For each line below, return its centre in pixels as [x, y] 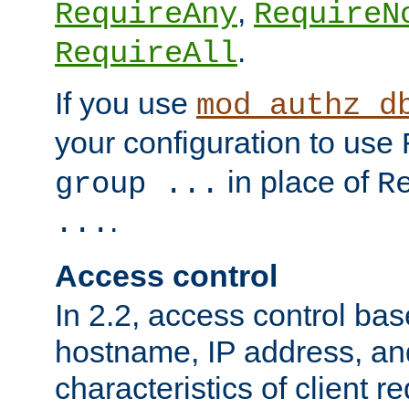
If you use [126, 104]
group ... [137, 185]
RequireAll [146, 54]
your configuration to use [228, 143]
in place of [298, 182]
